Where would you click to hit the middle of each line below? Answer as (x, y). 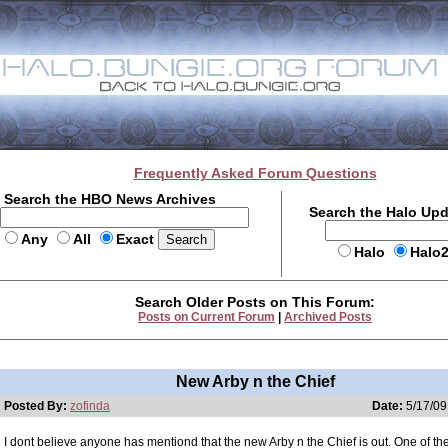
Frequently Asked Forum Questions (255, 173)
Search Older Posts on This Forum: (255, 302)
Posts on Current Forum (206, 317)
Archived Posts (328, 317)
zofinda (90, 406)
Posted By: (37, 406)
